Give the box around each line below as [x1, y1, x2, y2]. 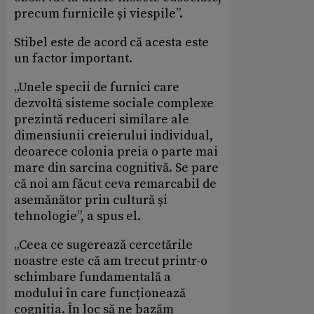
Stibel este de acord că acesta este [14, 34, 209, 50]
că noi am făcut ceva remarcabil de [14, 175, 217, 192]
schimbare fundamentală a [14, 268, 171, 285]
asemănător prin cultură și [14, 191, 168, 208]
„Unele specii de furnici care [14, 78, 179, 95]
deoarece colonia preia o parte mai [14, 143, 218, 160]
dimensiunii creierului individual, [14, 127, 213, 144]
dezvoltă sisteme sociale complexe [14, 95, 214, 111]
